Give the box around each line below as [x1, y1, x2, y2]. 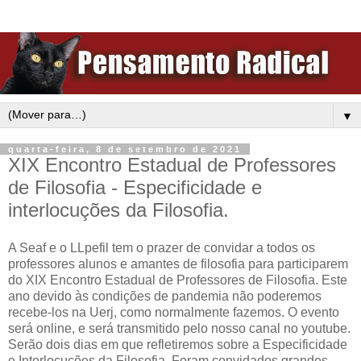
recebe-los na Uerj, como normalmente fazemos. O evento [8, 305, 339, 320]
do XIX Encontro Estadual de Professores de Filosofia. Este [8, 273, 347, 288]
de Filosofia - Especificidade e [8, 176, 262, 198]
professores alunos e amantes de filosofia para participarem [8, 257, 348, 272]
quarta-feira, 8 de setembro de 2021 [8, 143, 242, 154]
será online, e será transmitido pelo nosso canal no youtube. [8, 322, 351, 336]
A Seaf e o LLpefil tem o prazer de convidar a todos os [8, 241, 315, 255]
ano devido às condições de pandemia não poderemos [8, 289, 322, 304]
